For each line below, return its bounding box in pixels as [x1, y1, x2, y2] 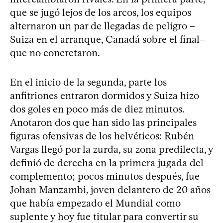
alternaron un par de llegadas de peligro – [10, 19, 195, 32]
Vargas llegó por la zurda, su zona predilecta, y [10, 143, 213, 155]
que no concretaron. [10, 46, 100, 59]
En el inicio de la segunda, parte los [10, 76, 167, 88]
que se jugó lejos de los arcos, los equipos [10, 6, 191, 18]
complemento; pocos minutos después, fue [10, 170, 200, 182]
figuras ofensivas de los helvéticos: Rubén [10, 129, 194, 142]
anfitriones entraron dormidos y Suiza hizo [10, 89, 199, 102]
